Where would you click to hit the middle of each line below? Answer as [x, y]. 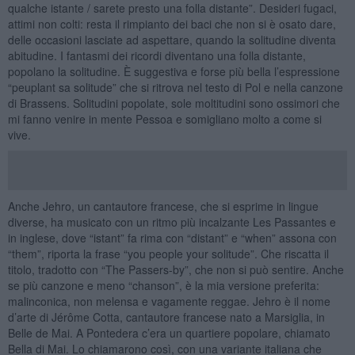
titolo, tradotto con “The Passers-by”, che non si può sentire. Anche [176, 269]
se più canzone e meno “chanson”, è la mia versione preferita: [163, 285]
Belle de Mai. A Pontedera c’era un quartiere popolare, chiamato [169, 332]
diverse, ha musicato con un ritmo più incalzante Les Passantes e [172, 221]
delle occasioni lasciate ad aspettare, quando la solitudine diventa [172, 39]
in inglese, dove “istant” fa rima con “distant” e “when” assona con [172, 237]
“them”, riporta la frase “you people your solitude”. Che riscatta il [168, 253]
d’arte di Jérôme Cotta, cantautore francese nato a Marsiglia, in [166, 317]
